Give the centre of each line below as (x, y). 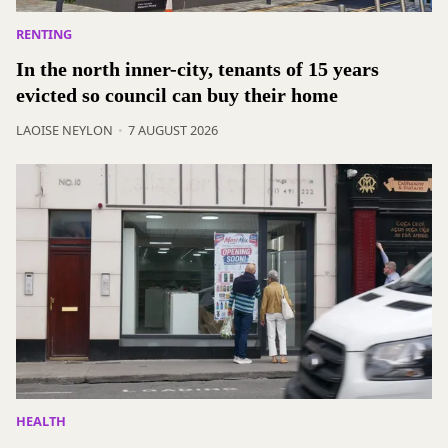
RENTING (44, 34)
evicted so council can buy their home (177, 95)
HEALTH (41, 420)
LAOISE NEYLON (64, 130)
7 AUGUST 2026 (172, 130)
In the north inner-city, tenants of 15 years (197, 69)
